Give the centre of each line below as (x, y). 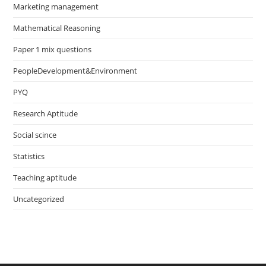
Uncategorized (39, 199)
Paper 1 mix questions (53, 50)
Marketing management (56, 7)
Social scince (35, 135)
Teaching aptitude (45, 178)
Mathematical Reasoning (57, 28)
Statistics (29, 156)
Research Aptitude (46, 114)
